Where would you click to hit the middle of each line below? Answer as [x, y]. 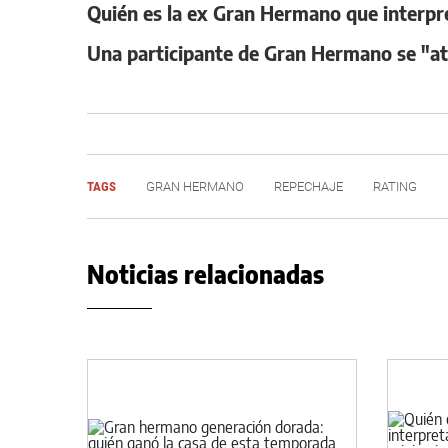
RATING [395, 186]
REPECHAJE [308, 186]
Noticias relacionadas [205, 273]
